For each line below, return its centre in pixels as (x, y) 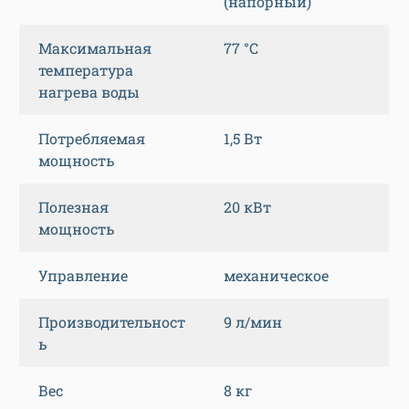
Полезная (73, 207)
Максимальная (95, 48)
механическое (276, 276)
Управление (83, 276)
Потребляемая (92, 139)
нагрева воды (89, 92)
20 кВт (247, 207)
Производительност (112, 322)
